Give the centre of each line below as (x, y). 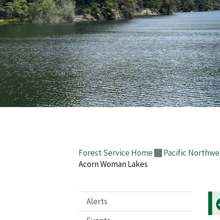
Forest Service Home (116, 152)
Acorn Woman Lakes (113, 164)
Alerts (97, 201)
